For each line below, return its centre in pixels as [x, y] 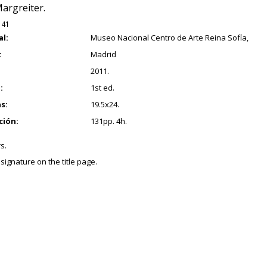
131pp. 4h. [108, 121]
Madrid [103, 54]
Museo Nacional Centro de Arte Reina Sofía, [169, 38]
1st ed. [102, 88]
